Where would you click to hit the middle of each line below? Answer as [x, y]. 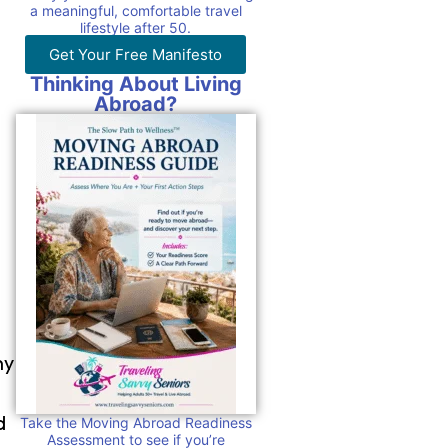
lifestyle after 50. [135, 27]
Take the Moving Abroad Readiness [135, 422]
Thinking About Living [135, 83]
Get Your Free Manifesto [135, 54]
